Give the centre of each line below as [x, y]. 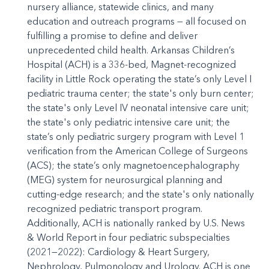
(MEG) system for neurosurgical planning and [125, 180]
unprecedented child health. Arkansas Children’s [131, 50]
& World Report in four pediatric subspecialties [128, 237]
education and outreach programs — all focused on [137, 21]
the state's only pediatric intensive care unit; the [128, 122]
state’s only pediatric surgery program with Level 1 [136, 136]
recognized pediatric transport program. [115, 208]
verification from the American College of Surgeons [138, 151]
